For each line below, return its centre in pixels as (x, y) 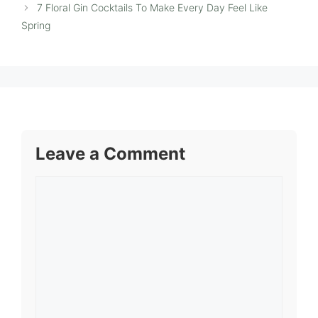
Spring (36, 26)
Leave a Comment (110, 154)
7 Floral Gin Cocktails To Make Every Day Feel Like (153, 8)
